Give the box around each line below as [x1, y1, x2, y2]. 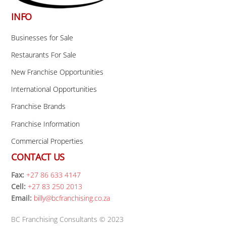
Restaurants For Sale [11, 49, 77, 60]
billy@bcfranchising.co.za [34, 193, 110, 203]
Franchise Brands [11, 101, 66, 111]
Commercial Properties [11, 136, 84, 146]
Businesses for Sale [11, 32, 74, 42]
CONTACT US [11, 151, 65, 163]
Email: [11, 193, 32, 203]
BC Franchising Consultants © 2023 [11, 214, 124, 224]
